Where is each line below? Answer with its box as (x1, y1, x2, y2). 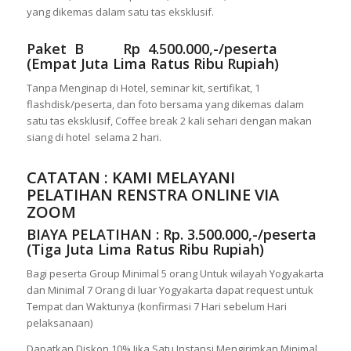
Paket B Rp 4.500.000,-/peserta (26, 39, 277, 59)
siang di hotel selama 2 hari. (26, 130, 161, 145)
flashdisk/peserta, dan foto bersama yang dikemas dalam (26, 97, 304, 112)
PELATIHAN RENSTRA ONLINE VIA (26, 184, 279, 206)
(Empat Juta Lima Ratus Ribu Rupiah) (26, 54, 279, 74)
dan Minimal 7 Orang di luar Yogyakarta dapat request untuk (26, 283, 313, 298)
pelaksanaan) (26, 316, 92, 331)
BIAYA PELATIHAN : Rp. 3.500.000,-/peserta (26, 225, 317, 244)
